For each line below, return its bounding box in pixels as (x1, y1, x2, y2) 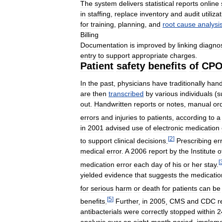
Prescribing (176, 137, 212, 145)
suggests (149, 170, 177, 179)
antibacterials (80, 208, 122, 216)
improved (137, 41, 166, 49)
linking (177, 41, 197, 49)
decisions (137, 137, 166, 145)
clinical (114, 137, 135, 145)
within (197, 208, 215, 216)
